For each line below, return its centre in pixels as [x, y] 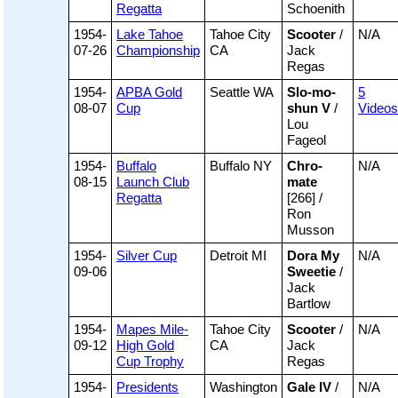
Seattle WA [242, 92]
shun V [309, 108]
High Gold [145, 346]
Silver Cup [147, 256]
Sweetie [311, 272]
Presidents [147, 387]
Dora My [313, 256]
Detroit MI [238, 256]
